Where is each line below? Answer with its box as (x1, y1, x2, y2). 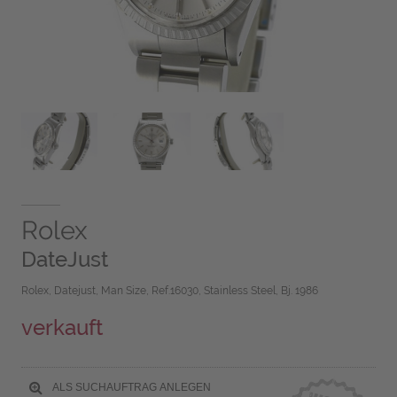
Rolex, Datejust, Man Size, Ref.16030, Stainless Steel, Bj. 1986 (20, 284, 318, 298)
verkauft (20, 315, 103, 341)
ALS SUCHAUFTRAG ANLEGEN (49, 380, 211, 393)
